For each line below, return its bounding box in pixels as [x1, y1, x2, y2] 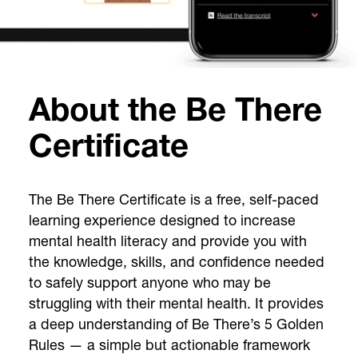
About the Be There [28, 97, 322, 130]
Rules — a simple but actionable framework [28, 336, 310, 354]
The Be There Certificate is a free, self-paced [28, 191, 319, 209]
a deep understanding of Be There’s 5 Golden [28, 316, 324, 333]
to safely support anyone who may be [28, 274, 271, 292]
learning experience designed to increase [28, 212, 296, 229]
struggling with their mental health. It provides [28, 295, 324, 312]
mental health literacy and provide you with [28, 233, 307, 250]
